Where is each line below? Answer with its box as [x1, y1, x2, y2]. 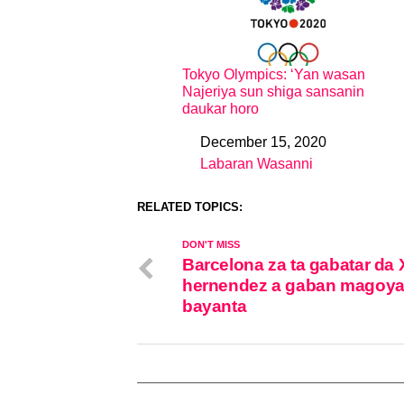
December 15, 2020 [200, 133, 326, 150]
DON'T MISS [182, 238, 240, 250]
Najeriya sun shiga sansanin [182, 83, 364, 99]
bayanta [182, 296, 247, 316]
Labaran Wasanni [200, 155, 313, 171]
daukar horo [182, 100, 259, 116]
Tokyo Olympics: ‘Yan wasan [182, 66, 365, 82]
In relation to [182, 160, 267, 176]
